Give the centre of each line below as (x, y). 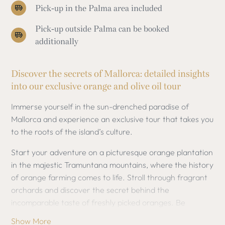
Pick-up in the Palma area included (98, 8)
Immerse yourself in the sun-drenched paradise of (100, 106)
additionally (57, 41)
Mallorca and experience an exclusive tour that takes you (113, 119)
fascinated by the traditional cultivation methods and (105, 215)
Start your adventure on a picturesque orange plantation (112, 152)
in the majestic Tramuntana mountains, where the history (113, 165)
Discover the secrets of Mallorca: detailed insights (110, 74)
